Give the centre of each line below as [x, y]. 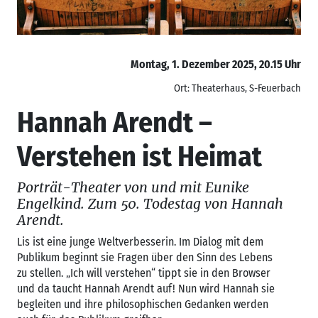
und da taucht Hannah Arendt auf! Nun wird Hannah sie [146, 288]
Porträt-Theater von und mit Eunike [133, 187]
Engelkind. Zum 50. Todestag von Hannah [150, 203]
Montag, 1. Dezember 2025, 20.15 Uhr [216, 64]
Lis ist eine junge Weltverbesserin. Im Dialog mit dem [140, 241]
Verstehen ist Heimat [139, 157]
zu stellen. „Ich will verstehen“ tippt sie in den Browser [144, 273]
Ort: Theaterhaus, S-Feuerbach [237, 88]
